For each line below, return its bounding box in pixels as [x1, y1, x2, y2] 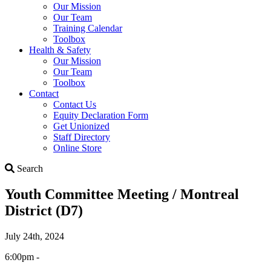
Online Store [53, 142, 102, 153]
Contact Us [53, 99, 96, 109]
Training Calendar [53, 22, 122, 33]
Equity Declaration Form [53, 109, 148, 120]
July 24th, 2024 [5, 230, 64, 241]
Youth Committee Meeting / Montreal [5, 186, 239, 202]
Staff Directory [53, 131, 110, 142]
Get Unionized [53, 120, 109, 131]
